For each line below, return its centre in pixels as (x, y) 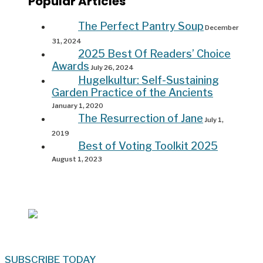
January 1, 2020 (77, 106)
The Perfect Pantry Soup (141, 26)
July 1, (213, 120)
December (221, 28)
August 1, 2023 (77, 159)
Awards (70, 66)
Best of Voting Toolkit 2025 (148, 146)
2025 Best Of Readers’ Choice (154, 54)
